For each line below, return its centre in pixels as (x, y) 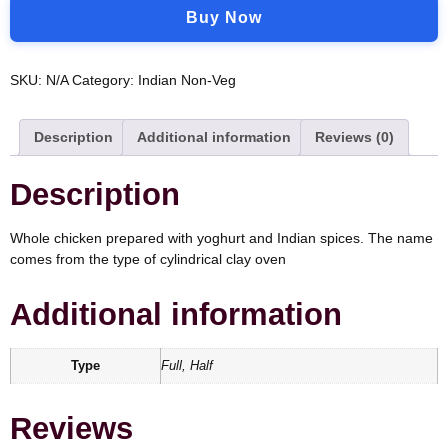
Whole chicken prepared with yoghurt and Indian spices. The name (221, 238)
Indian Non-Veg (187, 79)
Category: (105, 79)
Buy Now (224, 17)
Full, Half (187, 366)
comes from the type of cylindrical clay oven (148, 259)
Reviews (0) (354, 136)
